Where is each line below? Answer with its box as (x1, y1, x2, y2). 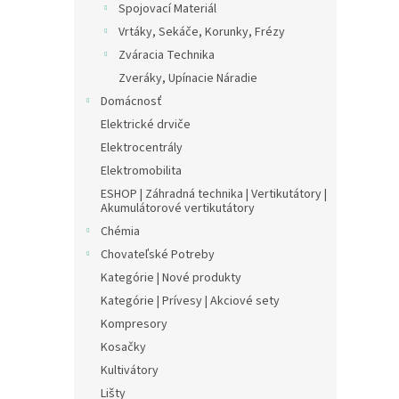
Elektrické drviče (101, 116, 191, 134)
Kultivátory (101, 362, 159, 379)
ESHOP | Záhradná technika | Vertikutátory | (101, 185, 327, 203)
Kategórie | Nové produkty (101, 269, 241, 287)
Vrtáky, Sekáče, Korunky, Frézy (118, 23, 285, 41)
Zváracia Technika (118, 46, 215, 64)
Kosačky (101, 338, 146, 356)
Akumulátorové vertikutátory (101, 199, 255, 217)
